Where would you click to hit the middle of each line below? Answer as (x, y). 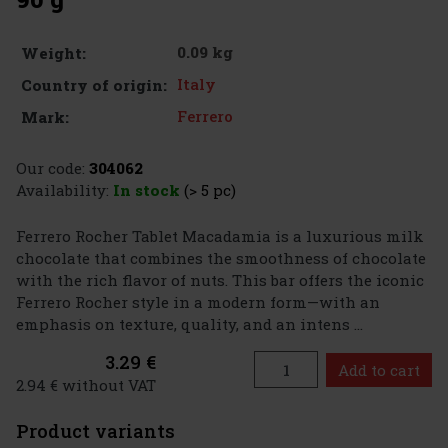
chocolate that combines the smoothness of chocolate (221, 258)
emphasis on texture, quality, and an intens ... (189, 324)
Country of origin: (93, 85)
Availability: (62, 190)
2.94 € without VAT (86, 385)
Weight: (53, 53)
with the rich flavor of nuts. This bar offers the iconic (220, 280)
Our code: (50, 168)
